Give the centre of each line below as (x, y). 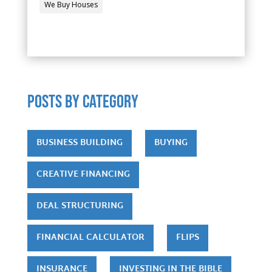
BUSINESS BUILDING (79, 143)
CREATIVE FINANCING (83, 174)
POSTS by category (83, 102)
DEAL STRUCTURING (80, 206)
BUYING (171, 143)
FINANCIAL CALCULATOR (90, 237)
